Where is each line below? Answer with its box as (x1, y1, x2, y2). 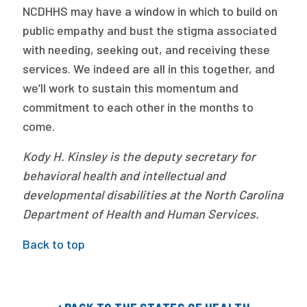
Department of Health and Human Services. (23, 206, 260, 221)
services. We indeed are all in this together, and (23, 61, 275, 76)
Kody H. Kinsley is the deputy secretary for (23, 149, 256, 164)
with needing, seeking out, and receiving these (23, 42, 271, 57)
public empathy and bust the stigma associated (23, 23, 278, 38)
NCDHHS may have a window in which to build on (23, 3, 278, 19)
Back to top (23, 236, 86, 251)
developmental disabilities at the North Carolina (23, 187, 284, 202)
